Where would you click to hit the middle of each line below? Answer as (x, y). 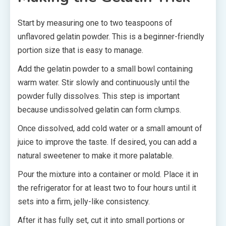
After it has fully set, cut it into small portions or (101, 220)
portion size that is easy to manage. (80, 50)
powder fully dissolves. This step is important (99, 96)
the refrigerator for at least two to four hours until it (107, 188)
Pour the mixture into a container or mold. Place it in (108, 174)
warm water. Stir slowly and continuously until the (104, 82)
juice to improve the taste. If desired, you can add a (107, 142)
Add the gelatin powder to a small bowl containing (105, 69)
